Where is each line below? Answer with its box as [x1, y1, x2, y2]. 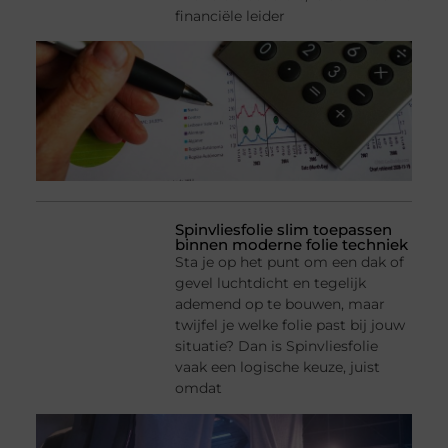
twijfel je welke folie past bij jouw [175, 316, 406, 335]
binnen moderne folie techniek [175, 235, 409, 255]
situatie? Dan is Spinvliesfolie [175, 337, 379, 356]
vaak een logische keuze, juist [175, 358, 381, 377]
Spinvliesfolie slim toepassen [175, 220, 393, 240]
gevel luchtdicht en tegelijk [175, 274, 367, 293]
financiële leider [175, 7, 286, 26]
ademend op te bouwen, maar [175, 295, 386, 314]
